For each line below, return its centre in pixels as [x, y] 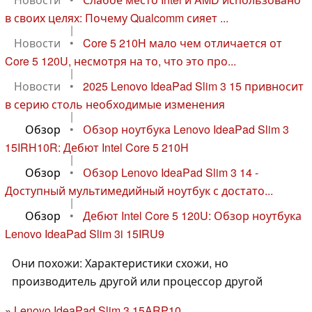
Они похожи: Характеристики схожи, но [120, 263]
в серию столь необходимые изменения [115, 104]
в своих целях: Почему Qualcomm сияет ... [117, 18]
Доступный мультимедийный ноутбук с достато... [139, 191]
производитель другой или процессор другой [137, 281]
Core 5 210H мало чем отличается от [182, 43]
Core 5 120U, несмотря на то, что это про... [120, 61]
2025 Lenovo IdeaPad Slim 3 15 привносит [193, 86]
